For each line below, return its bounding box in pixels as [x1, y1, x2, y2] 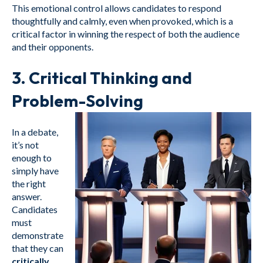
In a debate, [12, 126, 58, 137]
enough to [12, 151, 52, 163]
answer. [12, 190, 42, 202]
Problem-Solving [12, 90, 143, 112]
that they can [12, 242, 63, 254]
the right [12, 177, 46, 189]
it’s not [12, 139, 39, 150]
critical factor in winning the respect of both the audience [12, 28, 240, 39]
